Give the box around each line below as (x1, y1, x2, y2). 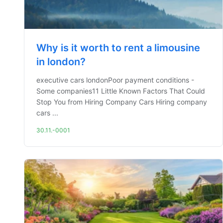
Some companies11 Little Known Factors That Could (36, 87, 205, 95)
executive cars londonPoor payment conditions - (36, 76, 194, 84)
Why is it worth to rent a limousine (36, 42, 200, 54)
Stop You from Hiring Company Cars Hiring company (36, 98, 207, 106)
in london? (36, 56, 86, 68)
